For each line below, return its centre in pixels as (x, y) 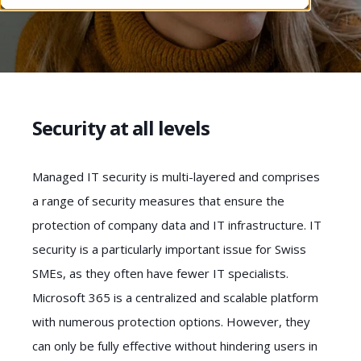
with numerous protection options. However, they (171, 321)
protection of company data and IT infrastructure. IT (177, 224)
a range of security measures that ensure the (158, 200)
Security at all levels (121, 127)
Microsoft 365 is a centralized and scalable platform (175, 297)
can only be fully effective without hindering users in (175, 345)
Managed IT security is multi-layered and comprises (176, 176)
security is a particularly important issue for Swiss (169, 249)
